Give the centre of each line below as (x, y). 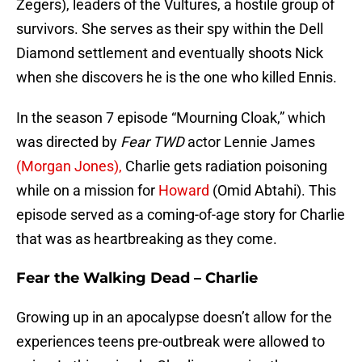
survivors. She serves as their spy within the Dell (170, 29)
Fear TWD (151, 142)
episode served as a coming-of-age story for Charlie (181, 215)
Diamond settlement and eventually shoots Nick (170, 53)
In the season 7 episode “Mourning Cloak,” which (171, 118)
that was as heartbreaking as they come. (147, 239)
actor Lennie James (250, 142)
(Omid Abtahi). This (273, 191)
